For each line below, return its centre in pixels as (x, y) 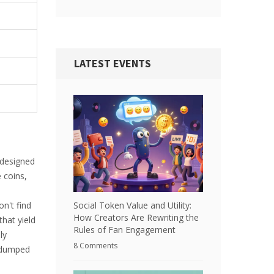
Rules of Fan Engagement (124, 230)
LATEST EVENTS (113, 63)
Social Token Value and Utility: (132, 205)
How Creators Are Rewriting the (136, 217)
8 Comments (95, 246)
